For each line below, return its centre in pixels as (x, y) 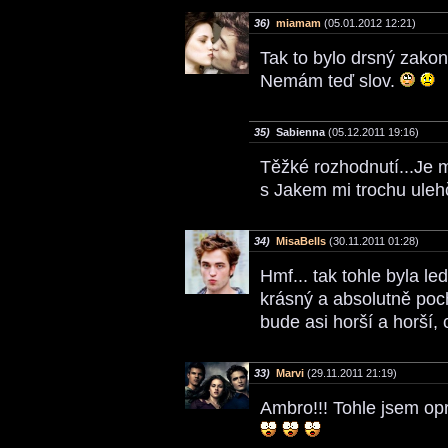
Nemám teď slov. (330, 81)
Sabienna (297, 131)
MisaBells (301, 240)
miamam (298, 22)
